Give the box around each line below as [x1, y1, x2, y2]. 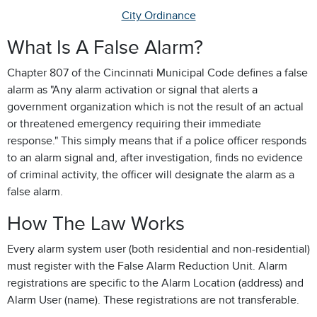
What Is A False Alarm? [7, 36, 203, 58]
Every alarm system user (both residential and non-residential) [7, 243, 310, 255]
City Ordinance [121, 9, 196, 22]
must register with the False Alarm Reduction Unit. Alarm [7, 260, 287, 272]
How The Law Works [7, 212, 185, 234]
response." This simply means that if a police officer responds [7, 134, 306, 147]
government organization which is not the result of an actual [7, 100, 304, 113]
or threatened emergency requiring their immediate [7, 117, 261, 130]
